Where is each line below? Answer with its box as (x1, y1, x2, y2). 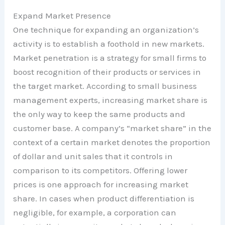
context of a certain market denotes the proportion (13, 137, 211, 147)
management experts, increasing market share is (13, 95, 208, 105)
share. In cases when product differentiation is (13, 193, 195, 203)
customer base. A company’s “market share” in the (13, 123, 212, 133)
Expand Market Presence (13, 11, 111, 21)
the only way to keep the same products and (13, 109, 186, 119)
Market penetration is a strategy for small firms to (13, 53, 207, 63)
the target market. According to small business (13, 81, 197, 91)
